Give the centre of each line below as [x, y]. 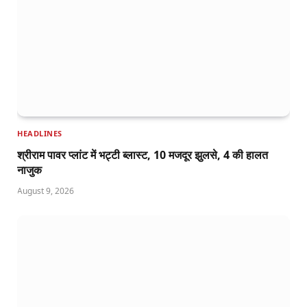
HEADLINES [40, 134]
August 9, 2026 [46, 191]
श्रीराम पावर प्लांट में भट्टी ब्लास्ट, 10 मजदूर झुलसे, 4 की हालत [143, 155]
